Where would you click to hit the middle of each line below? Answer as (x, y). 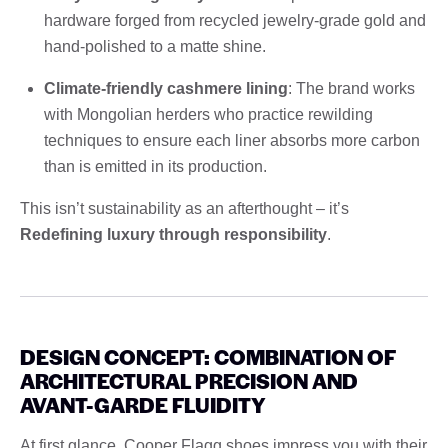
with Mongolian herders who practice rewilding (208, 114)
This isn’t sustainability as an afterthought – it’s (184, 208)
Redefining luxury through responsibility (173, 234)
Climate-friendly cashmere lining (166, 88)
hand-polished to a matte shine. (155, 46)
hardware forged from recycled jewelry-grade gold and (235, 20)
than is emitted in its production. (155, 166)
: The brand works (351, 88)
